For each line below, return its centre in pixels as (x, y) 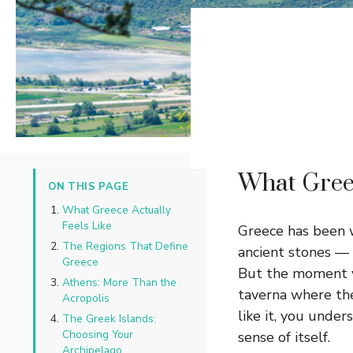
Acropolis (86, 299)
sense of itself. (284, 338)
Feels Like (87, 226)
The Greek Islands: (109, 319)
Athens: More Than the (119, 283)
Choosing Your (98, 335)
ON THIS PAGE (89, 187)
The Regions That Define (125, 247)
